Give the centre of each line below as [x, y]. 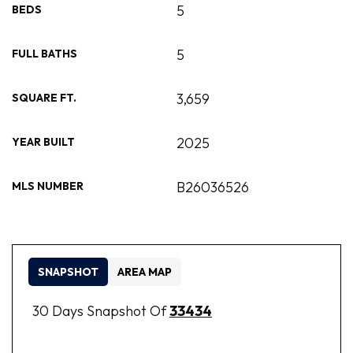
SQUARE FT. [44, 98]
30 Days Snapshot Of [101, 311]
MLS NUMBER [48, 186]
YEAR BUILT [43, 142]
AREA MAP [145, 272]
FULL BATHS [45, 54]
